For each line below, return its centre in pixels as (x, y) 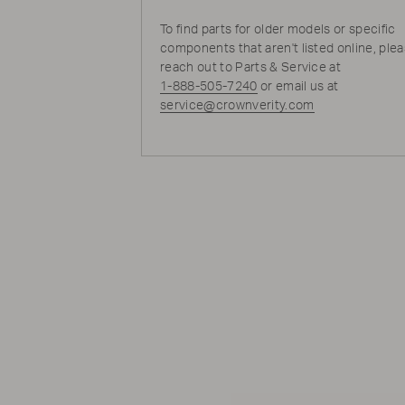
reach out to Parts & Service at (251, 68)
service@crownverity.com (237, 106)
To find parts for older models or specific (278, 30)
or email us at (298, 87)
